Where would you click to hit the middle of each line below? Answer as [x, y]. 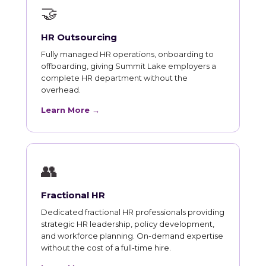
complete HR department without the [114, 77]
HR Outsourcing [79, 37]
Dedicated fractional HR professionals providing [133, 212]
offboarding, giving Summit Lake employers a [129, 66]
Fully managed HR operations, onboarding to [127, 54]
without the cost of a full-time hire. [106, 247]
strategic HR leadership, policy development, [128, 224]
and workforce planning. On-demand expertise [132, 235]
